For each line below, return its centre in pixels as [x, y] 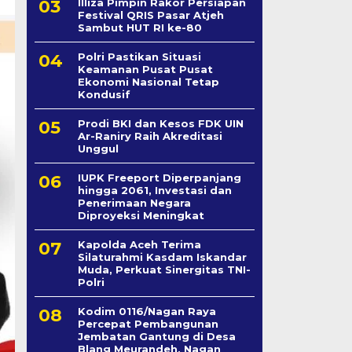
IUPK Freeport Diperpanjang [159, 178]
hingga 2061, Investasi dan [154, 190]
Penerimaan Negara [134, 203]
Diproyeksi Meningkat [141, 215]
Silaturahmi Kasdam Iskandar [162, 257]
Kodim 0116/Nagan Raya [147, 311]
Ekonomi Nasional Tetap [148, 82]
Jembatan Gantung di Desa [156, 336]
